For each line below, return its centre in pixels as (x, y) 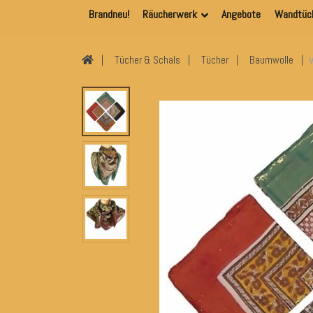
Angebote (241, 14)
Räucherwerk (169, 14)
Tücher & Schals (147, 60)
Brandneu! (109, 14)
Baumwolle (271, 60)
